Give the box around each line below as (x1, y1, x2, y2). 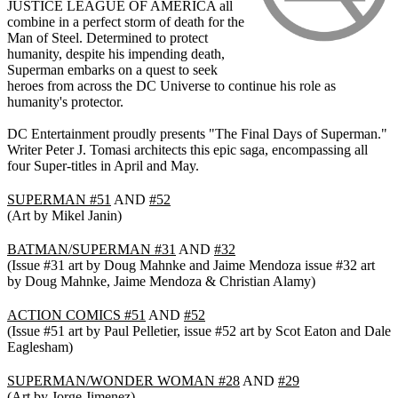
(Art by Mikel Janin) (7, 207, 122, 223)
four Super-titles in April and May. (7, 157, 199, 173)
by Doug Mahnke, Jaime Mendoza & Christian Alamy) (7, 273, 315, 289)
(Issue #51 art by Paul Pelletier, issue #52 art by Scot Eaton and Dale (7, 322, 391, 338)
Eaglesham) (7, 338, 73, 354)
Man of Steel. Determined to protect (7, 29, 208, 45)
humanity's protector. (7, 93, 123, 109)
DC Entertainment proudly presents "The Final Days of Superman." (7, 125, 387, 141)
